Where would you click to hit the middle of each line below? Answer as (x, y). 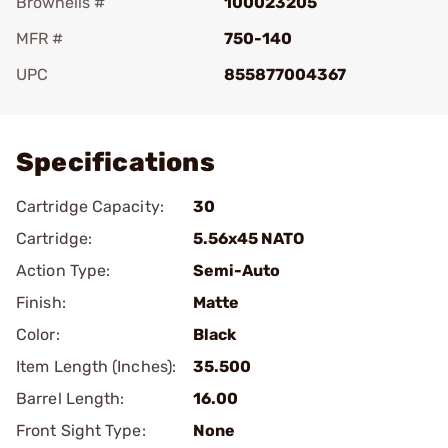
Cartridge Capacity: (90, 206)
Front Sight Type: (81, 430)
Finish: (41, 302)
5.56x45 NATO (248, 238)
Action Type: (63, 270)
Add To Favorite (103, 102)
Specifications (115, 162)
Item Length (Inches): (96, 366)
